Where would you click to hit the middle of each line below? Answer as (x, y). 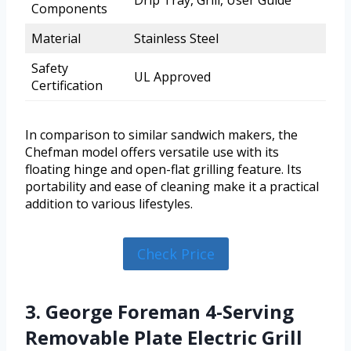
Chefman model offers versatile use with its (152, 152)
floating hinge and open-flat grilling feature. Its (163, 169)
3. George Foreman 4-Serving (159, 312)
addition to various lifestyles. (109, 203)
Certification (67, 85)
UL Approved (172, 76)
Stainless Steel (176, 38)
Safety (50, 68)
